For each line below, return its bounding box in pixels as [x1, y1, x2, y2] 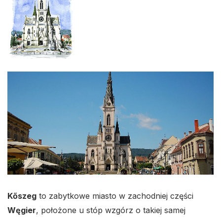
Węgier [7, 205, 36, 215]
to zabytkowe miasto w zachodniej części [37, 191, 193, 201]
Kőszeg [7, 191, 37, 201]
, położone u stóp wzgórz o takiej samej [36, 205, 185, 215]
